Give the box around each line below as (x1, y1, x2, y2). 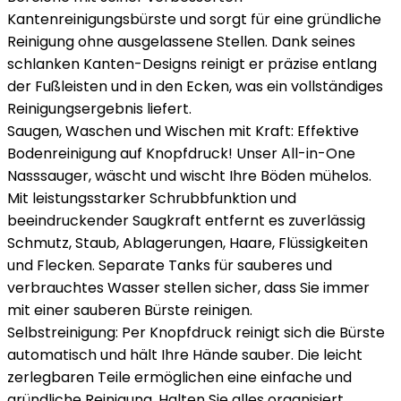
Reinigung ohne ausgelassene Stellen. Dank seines (7, 31, 355, 52)
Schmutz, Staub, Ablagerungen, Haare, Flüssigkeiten (7, 233, 368, 253)
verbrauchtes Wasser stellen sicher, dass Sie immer (7, 277, 370, 298)
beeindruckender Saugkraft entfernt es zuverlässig (7, 210, 365, 231)
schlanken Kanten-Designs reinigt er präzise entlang (7, 54, 377, 74)
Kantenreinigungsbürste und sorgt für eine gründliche (7, 9, 381, 30)
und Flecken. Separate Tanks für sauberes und (7, 255, 332, 276)
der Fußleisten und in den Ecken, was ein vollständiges (7, 76, 383, 97)
